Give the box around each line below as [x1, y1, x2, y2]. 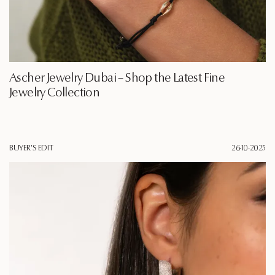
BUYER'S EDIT [9, 144, 53, 153]
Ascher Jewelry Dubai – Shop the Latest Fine [9, 72, 225, 85]
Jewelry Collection [9, 87, 100, 100]
